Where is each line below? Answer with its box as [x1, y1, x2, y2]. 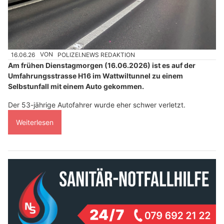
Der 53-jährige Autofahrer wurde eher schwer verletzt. [8, 100, 185, 109]
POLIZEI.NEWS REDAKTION [57, 50, 135, 58]
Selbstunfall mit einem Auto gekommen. [8, 81, 144, 90]
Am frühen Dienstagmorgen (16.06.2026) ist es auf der [8, 60, 195, 69]
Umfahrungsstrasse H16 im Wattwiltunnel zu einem [8, 71, 183, 80]
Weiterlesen [16, 117, 53, 126]
